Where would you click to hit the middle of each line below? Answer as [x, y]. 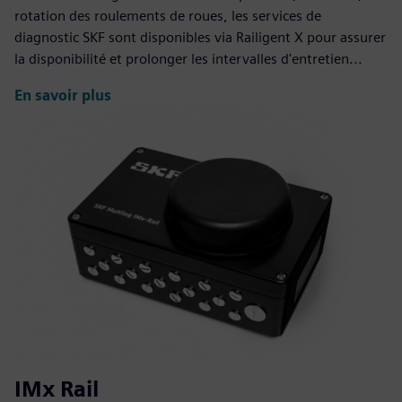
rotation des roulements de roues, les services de [168, 16]
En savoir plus [63, 95]
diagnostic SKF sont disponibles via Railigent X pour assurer [200, 38]
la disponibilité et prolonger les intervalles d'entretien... [188, 59]
